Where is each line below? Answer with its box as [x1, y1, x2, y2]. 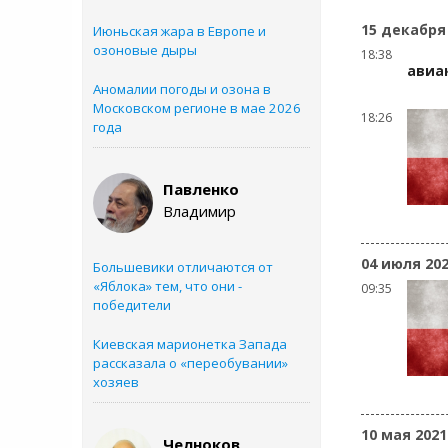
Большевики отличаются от [93, 258, 273, 276]
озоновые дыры [93, 41, 197, 59]
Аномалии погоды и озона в [93, 80, 271, 98]
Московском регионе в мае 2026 [93, 99, 301, 117]
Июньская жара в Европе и [93, 22, 266, 40]
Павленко [163, 179, 239, 199]
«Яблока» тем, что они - [93, 277, 242, 295]
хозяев [93, 373, 139, 391]
